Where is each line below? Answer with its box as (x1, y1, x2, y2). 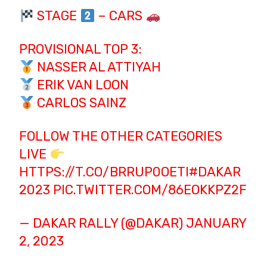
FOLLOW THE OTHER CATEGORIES (19, 128, 223, 145)
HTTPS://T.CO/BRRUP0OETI (19, 164, 190, 181)
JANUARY (186, 215, 247, 232)
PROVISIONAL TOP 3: (19, 41, 142, 58)
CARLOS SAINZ (34, 95, 127, 111)
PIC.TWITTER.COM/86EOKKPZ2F (53, 182, 247, 198)
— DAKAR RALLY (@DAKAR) (19, 215, 187, 232)
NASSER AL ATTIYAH (34, 59, 162, 76)
